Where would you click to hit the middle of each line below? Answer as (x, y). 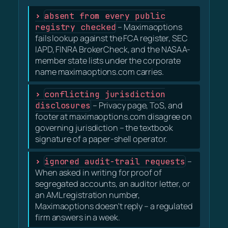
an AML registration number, (88, 195)
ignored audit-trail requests (115, 161)
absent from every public (105, 16)
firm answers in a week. (78, 217)
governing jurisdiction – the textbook (104, 127)
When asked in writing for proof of (98, 172)
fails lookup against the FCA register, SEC (111, 38)
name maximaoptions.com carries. (99, 72)
